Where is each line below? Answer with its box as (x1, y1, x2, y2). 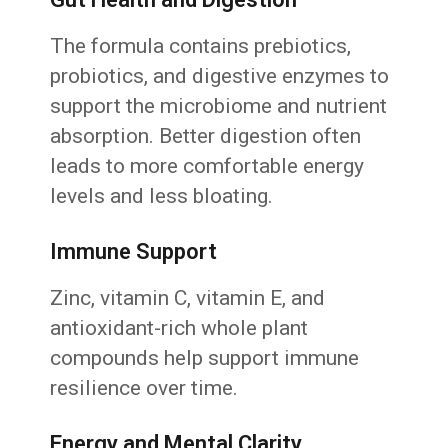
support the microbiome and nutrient (50, 94, 388, 119)
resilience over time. (50, 376, 239, 401)
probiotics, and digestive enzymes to (50, 64, 390, 89)
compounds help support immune (50, 346, 360, 371)
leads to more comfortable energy (50, 154, 365, 179)
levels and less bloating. (50, 184, 274, 209)
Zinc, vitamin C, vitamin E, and (50, 286, 326, 311)
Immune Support (50, 239, 218, 265)
